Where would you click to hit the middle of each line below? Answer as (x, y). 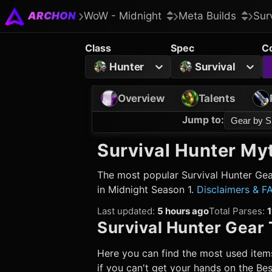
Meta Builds (207, 16)
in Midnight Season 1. (147, 189)
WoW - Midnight (123, 16)
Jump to (202, 120)
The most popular (139, 175)
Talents (217, 98)
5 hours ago (183, 211)
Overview (141, 98)
